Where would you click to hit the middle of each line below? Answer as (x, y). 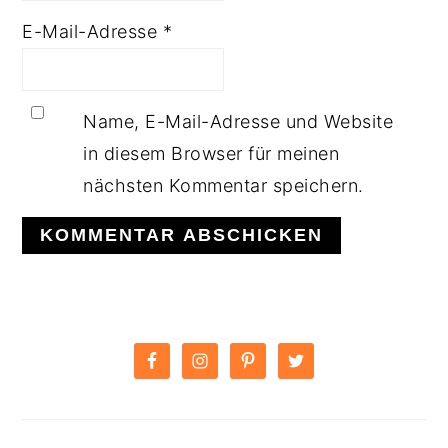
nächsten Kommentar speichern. (223, 186)
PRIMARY (99, 334)
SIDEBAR (95, 372)
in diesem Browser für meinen (211, 154)
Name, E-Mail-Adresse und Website (238, 122)
